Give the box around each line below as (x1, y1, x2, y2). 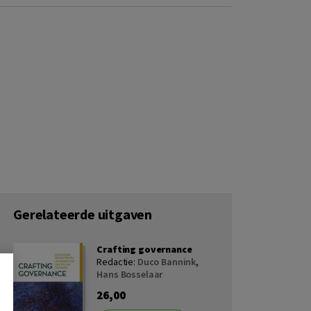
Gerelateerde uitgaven (13, 205, 153, 223)
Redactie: (96, 255, 137, 268)
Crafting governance (96, 243, 192, 255)
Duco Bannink (137, 255, 196, 268)
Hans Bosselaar (96, 268, 163, 280)
